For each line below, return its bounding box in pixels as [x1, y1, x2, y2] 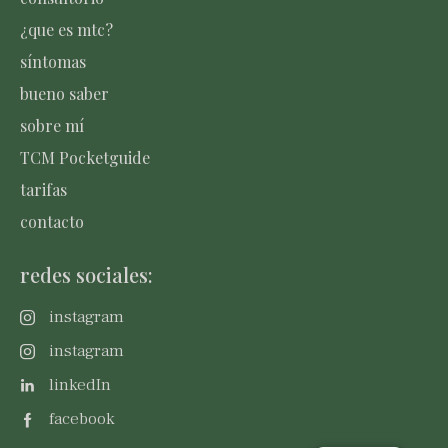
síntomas [20, 50, 86, 72]
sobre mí [20, 114, 84, 136]
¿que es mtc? [20, 18, 113, 40]
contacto [20, 210, 84, 232]
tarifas [20, 178, 67, 200]
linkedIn [48, 373, 111, 396]
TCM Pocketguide [20, 146, 150, 168]
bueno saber [20, 82, 109, 104]
